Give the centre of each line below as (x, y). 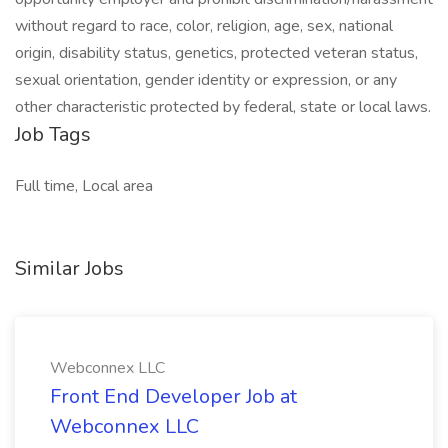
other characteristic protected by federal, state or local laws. (223, 107)
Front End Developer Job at (173, 396)
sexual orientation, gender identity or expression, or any (206, 80)
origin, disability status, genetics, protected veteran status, (216, 53)
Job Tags (53, 134)
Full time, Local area (84, 186)
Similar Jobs (69, 268)
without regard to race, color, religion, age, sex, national (204, 26)
